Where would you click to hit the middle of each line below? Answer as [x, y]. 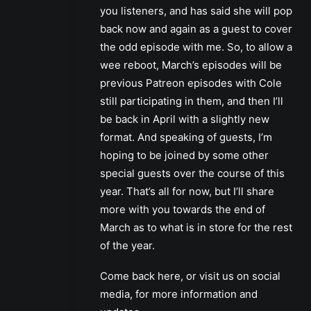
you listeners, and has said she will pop [196, 10]
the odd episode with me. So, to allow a [196, 47]
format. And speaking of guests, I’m [186, 137]
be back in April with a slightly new [185, 119]
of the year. [127, 245]
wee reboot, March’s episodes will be [191, 65]
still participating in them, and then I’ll [192, 101]
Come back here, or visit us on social [190, 276]
